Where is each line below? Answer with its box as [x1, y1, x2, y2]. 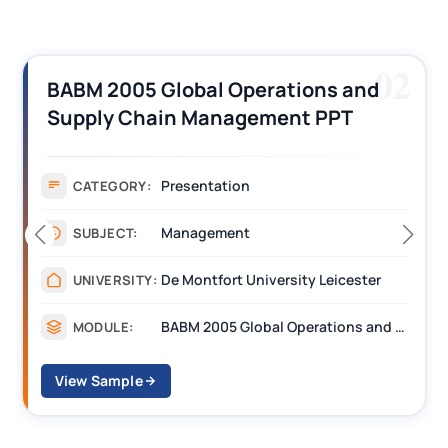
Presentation [160, 175, 250, 195]
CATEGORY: [72, 176, 152, 195]
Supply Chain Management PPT [46, 103, 353, 131]
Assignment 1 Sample [46, 131, 255, 159]
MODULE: [72, 317, 134, 336]
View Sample [54, 370, 143, 390]
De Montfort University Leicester [160, 269, 381, 289]
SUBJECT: [72, 223, 138, 242]
